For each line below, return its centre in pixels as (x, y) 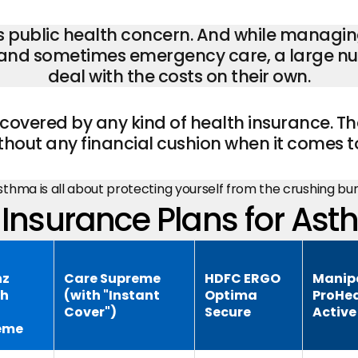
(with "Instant (112, 295)
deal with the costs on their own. (179, 76)
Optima (231, 295)
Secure (228, 312)
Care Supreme (113, 278)
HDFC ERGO (243, 278)
